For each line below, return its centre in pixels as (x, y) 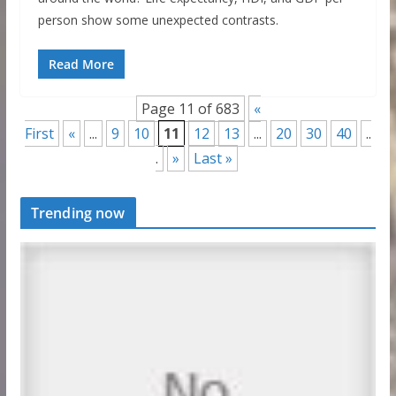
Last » (213, 159)
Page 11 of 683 (191, 109)
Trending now (78, 213)
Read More (81, 65)
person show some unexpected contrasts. (158, 20)
